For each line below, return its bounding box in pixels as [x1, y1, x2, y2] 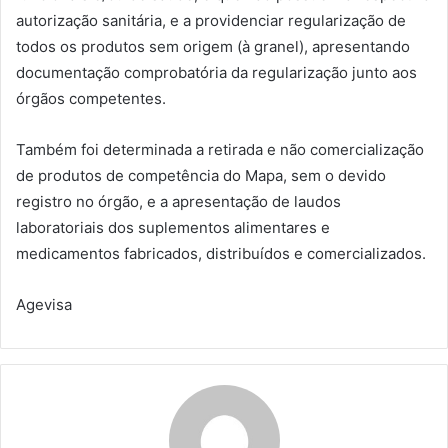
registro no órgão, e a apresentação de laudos [16, 192, 341, 211]
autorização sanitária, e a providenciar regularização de [16, 11, 406, 30]
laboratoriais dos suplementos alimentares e [16, 218, 330, 237]
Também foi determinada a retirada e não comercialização [16, 140, 424, 159]
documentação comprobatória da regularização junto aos [16, 63, 417, 82]
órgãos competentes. [16, 89, 166, 108]
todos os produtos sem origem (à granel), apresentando [16, 37, 410, 56]
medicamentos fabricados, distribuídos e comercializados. [16, 244, 426, 263]
